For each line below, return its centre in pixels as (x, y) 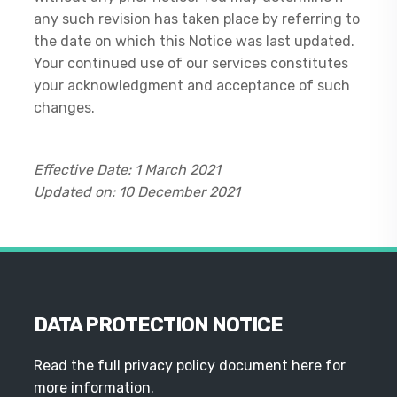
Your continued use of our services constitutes (191, 63)
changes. (65, 108)
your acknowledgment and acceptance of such (192, 86)
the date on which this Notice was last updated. (195, 41)
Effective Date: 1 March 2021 (128, 170)
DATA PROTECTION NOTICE (159, 325)
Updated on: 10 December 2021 (137, 192)
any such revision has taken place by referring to (197, 19)
